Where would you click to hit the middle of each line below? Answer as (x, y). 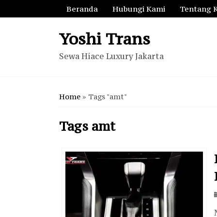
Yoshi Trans (105, 39)
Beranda (82, 9)
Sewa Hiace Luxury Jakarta (111, 56)
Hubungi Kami (139, 9)
